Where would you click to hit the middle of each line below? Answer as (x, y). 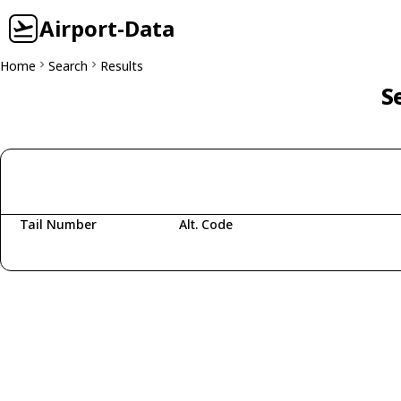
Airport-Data (107, 28)
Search (68, 66)
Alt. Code (205, 224)
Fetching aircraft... (84, 252)
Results (122, 66)
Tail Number (58, 224)
